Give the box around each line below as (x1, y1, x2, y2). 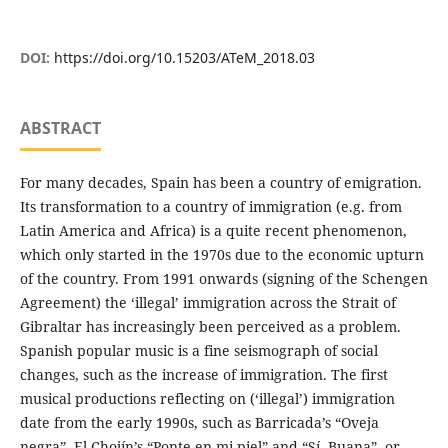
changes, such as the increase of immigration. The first (19, 364, 388, 384)
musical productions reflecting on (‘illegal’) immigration (19, 388, 395, 408)
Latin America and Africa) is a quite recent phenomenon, (19, 220, 407, 240)
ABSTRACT (19, 116, 101, 139)
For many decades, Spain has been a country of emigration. (19, 172, 422, 192)
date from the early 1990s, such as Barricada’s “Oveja (19, 412, 379, 432)
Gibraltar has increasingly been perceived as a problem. (19, 316, 401, 336)
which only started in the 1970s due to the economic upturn (19, 244, 424, 264)
